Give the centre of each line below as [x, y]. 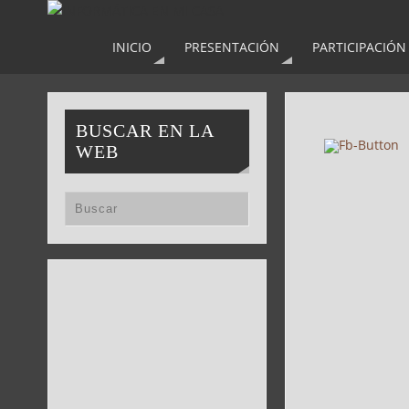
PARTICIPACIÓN [359, 47]
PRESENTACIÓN [232, 47]
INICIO [132, 47]
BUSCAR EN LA [146, 131]
